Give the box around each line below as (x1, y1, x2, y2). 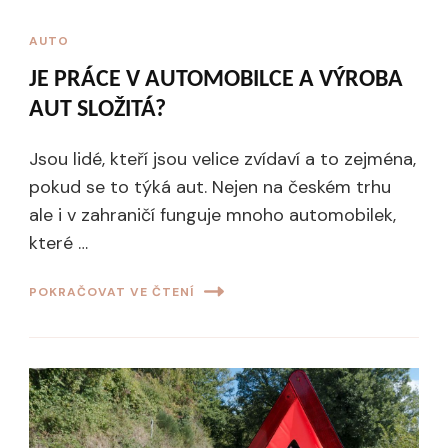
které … (29, 231, 88, 256)
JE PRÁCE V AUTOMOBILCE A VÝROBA (29, 68, 403, 93)
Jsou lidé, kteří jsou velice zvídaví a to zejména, (29, 147, 416, 172)
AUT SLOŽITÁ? (29, 98, 166, 123)
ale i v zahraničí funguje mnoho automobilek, (29, 203, 396, 228)
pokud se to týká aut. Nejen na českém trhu (29, 175, 391, 200)
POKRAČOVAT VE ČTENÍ (29, 283, 194, 300)
